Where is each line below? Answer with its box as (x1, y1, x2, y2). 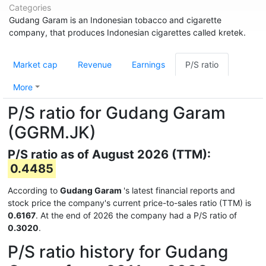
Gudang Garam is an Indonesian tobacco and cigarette (9, 15, 221, 25)
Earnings (132, 59, 165, 69)
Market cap (13, 59, 58, 69)
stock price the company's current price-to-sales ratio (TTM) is (8, 198, 251, 208)
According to (8, 185, 60, 195)
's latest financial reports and (123, 185, 235, 195)
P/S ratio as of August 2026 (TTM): (8, 147, 211, 161)
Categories (9, 2, 51, 12)
